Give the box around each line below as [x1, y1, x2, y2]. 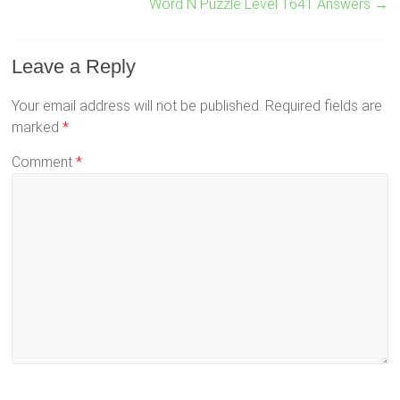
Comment [12, 154, 77, 171]
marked [12, 119, 63, 136]
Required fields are [265, 97, 383, 114]
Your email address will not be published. [12, 97, 262, 114]
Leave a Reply [12, 55, 137, 78]
